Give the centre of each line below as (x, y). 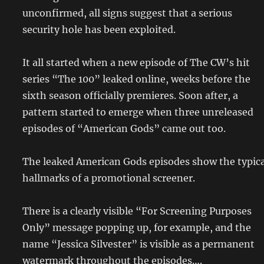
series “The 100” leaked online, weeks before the (136, 79)
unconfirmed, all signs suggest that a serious (127, 13)
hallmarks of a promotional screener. (109, 178)
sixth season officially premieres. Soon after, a (130, 95)
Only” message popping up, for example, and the (137, 227)
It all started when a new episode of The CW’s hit (136, 62)
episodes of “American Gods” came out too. (124, 128)
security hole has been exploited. (99, 29)
